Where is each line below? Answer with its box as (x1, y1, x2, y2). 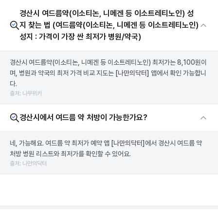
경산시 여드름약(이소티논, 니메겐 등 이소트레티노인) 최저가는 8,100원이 (10, 58, 207, 66)
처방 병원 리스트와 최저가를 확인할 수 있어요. (10, 150, 131, 158)
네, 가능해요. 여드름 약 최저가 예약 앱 (10, 139, 111, 147)
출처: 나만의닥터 (10, 160, 47, 167)
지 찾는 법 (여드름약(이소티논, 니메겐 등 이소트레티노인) (19, 20, 199, 30)
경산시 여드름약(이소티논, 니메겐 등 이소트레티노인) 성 (19, 9, 194, 18)
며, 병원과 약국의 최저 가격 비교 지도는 (10, 69, 115, 77)
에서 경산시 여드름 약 (145, 139, 202, 147)
